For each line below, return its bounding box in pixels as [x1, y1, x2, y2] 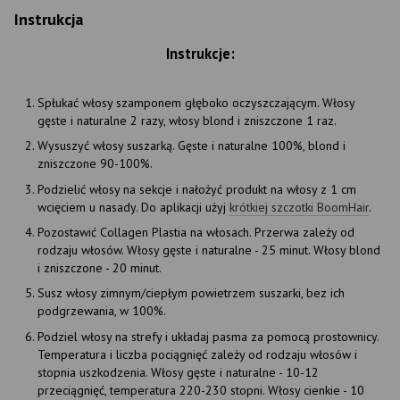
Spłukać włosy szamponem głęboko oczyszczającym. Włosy [37, 94, 354, 111]
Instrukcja [14, 8, 83, 29]
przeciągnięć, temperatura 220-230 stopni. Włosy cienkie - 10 [37, 381, 364, 398]
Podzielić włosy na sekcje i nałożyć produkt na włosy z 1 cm [37, 180, 356, 197]
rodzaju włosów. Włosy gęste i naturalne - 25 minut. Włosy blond [37, 242, 380, 259]
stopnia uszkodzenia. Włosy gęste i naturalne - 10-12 [37, 363, 319, 380]
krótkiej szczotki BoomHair [229, 198, 369, 215]
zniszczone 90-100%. [37, 155, 153, 172]
